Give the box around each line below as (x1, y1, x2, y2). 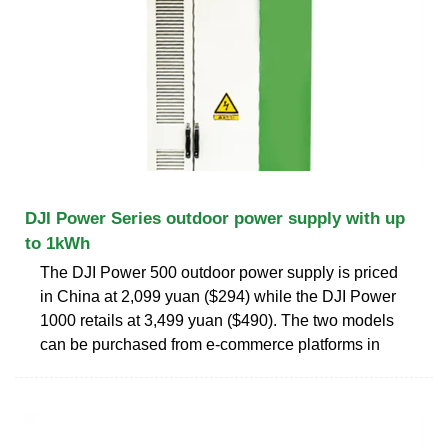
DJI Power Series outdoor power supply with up (25, 208, 405, 228)
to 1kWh (25, 233, 90, 253)
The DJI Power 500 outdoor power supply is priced (40, 263, 398, 281)
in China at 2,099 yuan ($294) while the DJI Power (40, 287, 396, 305)
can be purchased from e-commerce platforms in (40, 335, 380, 353)
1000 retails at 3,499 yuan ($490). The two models (40, 311, 394, 329)
